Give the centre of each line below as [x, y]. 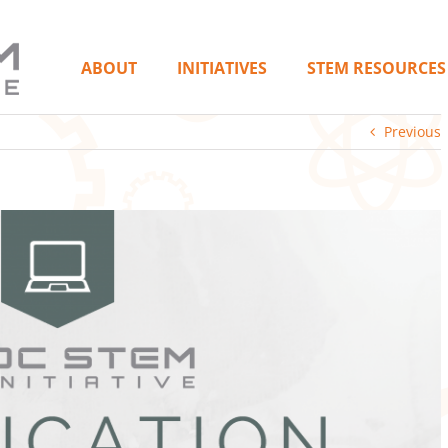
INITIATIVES [222, 68]
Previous [412, 131]
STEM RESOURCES [376, 68]
